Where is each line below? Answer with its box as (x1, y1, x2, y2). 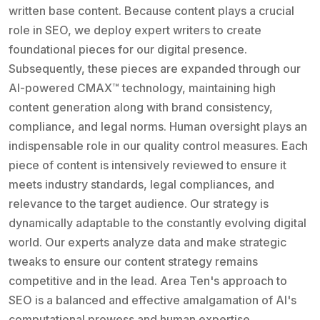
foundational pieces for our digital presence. (9, 41, 247, 56)
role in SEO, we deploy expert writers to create (9, 22, 261, 37)
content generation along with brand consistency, (9, 99, 273, 114)
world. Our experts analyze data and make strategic (9, 234, 286, 249)
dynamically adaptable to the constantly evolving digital (9, 215, 306, 230)
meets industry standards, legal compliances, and (9, 176, 274, 191)
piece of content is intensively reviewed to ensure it (9, 157, 286, 172)
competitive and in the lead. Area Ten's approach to (9, 273, 287, 288)
